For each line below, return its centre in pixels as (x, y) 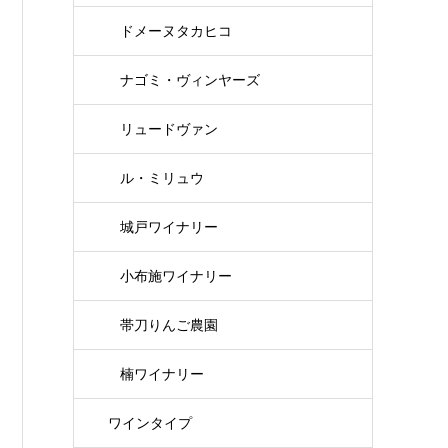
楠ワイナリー (162, 373)
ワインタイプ (150, 422)
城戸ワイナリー (169, 226)
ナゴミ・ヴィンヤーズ (190, 79)
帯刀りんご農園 (169, 324)
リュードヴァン (169, 128)
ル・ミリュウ (162, 177)
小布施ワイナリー (176, 275)
